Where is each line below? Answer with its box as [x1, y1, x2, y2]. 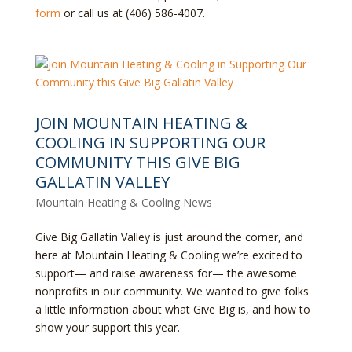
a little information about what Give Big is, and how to [35, 301, 310, 317]
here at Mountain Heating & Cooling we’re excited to [35, 247, 302, 262]
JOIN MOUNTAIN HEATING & [35, 112, 247, 134]
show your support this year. [35, 319, 183, 335]
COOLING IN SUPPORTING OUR [35, 131, 266, 153]
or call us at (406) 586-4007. [60, 5, 205, 20]
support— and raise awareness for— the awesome [35, 265, 297, 280]
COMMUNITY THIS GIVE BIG [35, 151, 240, 173]
